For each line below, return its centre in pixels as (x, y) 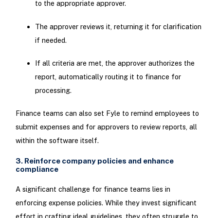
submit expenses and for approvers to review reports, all (106, 127)
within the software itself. (57, 140)
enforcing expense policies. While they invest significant (106, 203)
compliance (37, 169)
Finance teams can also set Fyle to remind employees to (107, 113)
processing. (53, 90)
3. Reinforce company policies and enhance (94, 161)
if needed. (51, 40)
